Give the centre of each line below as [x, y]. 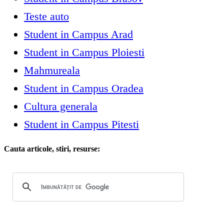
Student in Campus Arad [78, 34]
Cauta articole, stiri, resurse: [52, 149]
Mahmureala [52, 70]
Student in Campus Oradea [84, 88]
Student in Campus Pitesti [81, 124]
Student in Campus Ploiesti [84, 52]
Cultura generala [61, 106]
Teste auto [46, 16]
